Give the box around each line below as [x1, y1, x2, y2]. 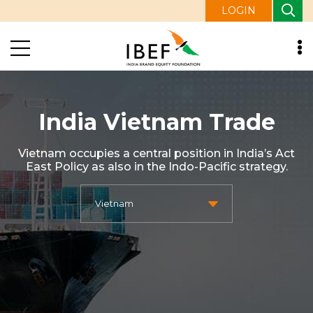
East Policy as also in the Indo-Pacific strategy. [25, 159, 288, 173]
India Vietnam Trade [38, 108, 275, 136]
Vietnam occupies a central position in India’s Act [18, 146, 295, 160]
